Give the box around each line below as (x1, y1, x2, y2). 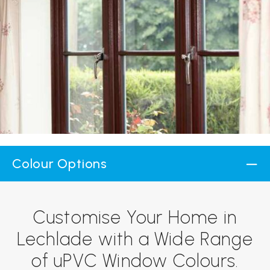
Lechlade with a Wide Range (16, 228, 254, 250)
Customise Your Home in (33, 206, 237, 228)
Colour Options (12, 155, 107, 172)
